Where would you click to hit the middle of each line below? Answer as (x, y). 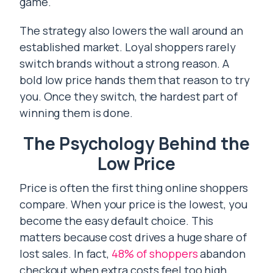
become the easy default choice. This (117, 221)
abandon (222, 253)
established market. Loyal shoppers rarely (128, 47)
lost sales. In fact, (66, 253)
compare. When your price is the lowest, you (133, 204)
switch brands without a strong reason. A (124, 63)
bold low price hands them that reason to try (135, 80)
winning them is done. (76, 113)
